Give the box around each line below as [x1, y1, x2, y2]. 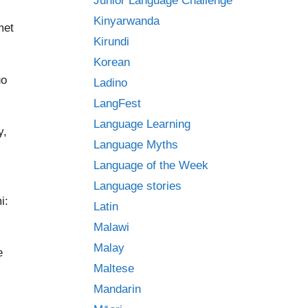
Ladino [93, 76, 127, 89]
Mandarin [93, 283, 141, 296]
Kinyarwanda [93, 14, 159, 27]
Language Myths [93, 138, 178, 151]
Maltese [93, 262, 134, 275]
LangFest [93, 97, 141, 110]
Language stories [93, 179, 181, 192]
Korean [93, 56, 130, 69]
